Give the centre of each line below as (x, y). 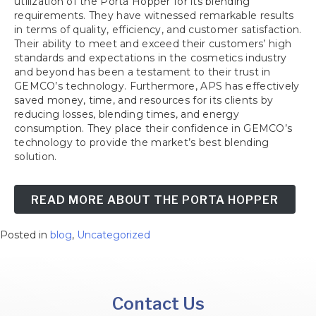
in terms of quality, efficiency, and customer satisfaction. (158, 29)
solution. (36, 156)
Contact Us (158, 303)
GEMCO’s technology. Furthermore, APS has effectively (157, 86)
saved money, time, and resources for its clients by (144, 100)
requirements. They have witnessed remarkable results (154, 15)
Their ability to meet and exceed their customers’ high (153, 43)
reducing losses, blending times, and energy (127, 114)
